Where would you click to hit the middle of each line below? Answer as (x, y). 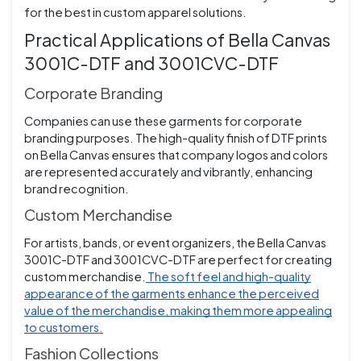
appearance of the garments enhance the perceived (172, 294)
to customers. (64, 328)
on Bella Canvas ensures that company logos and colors (176, 155)
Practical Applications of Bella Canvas (177, 40)
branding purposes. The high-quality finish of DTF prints (176, 138)
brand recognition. (77, 189)
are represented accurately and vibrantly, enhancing (168, 172)
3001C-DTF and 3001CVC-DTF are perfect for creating (178, 260)
